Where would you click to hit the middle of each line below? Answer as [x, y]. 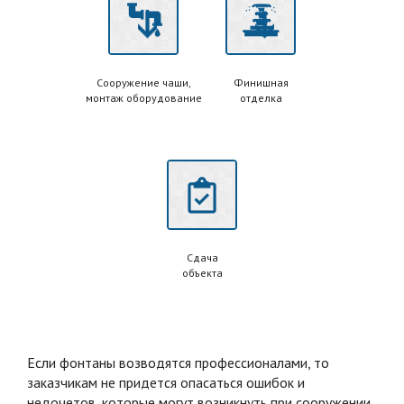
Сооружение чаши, [143, 82]
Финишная [261, 82]
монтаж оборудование [143, 97]
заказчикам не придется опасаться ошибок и [166, 382]
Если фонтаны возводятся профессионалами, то [178, 362]
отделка [261, 97]
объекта [202, 272]
